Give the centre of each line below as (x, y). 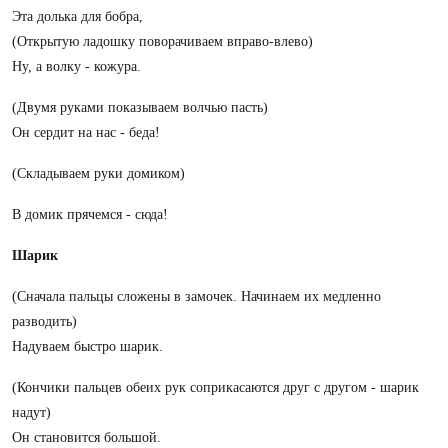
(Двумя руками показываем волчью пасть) (140, 107)
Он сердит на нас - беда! (86, 132)
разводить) (44, 321)
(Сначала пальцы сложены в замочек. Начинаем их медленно (196, 296)
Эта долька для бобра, (77, 16)
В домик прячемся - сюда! (90, 214)
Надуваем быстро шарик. (87, 346)
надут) (31, 412)
